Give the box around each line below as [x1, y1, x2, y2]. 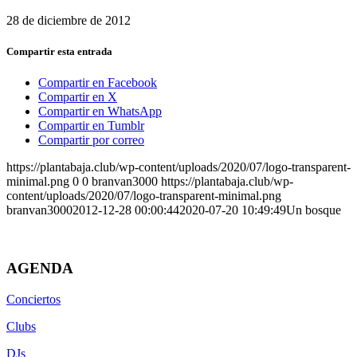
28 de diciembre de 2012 [6, 13, 131, 27]
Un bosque [286, 203, 341, 218]
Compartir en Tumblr [38, 119, 144, 133]
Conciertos [6, 292, 61, 306]
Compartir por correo [38, 133, 144, 147]
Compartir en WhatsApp [38, 104, 162, 119]
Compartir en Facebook [38, 76, 157, 90]
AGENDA [6, 259, 73, 277]
